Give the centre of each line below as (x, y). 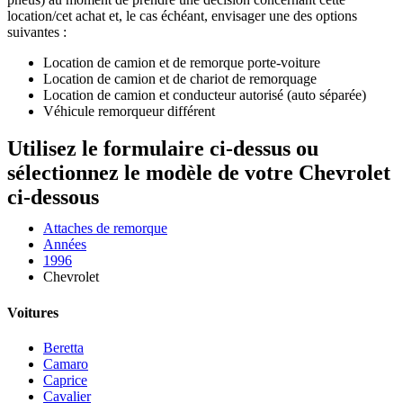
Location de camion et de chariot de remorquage (180, 78)
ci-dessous (53, 197)
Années (65, 245)
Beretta (63, 347)
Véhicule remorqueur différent (129, 111)
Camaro (66, 363)
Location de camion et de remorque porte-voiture (182, 62)
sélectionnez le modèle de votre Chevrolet (199, 173)
